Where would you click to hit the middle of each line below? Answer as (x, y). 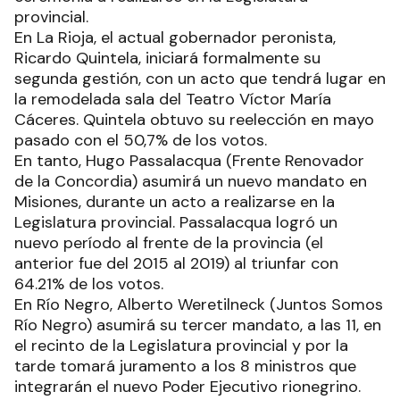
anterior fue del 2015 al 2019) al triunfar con (176, 263)
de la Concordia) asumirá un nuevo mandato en (191, 181)
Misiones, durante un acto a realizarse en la (175, 202)
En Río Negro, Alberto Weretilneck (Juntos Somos (199, 304)
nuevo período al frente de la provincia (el (169, 243)
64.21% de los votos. (89, 284)
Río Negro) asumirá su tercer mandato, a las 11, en (198, 325)
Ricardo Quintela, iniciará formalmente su (167, 58)
